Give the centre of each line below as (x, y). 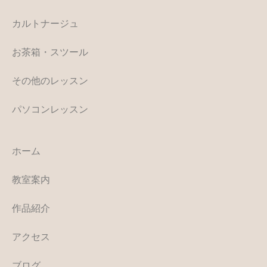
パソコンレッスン (50, 109)
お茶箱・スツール (50, 52)
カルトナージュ (45, 24)
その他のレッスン (50, 81)
